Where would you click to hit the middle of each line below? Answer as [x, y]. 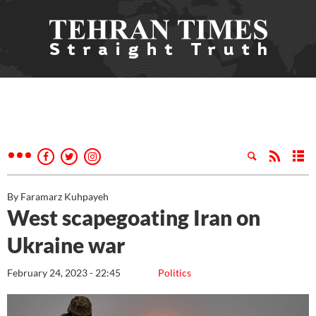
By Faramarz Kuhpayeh [58, 196]
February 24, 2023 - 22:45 [64, 273]
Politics [175, 273]
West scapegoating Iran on [134, 217]
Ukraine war [66, 245]
